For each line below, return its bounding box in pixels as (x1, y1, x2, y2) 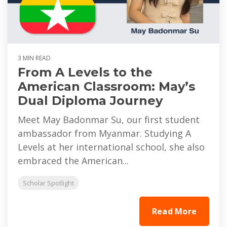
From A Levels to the (18, 65, 153, 80)
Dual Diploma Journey (18, 93, 163, 108)
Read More (152, 206, 197, 217)
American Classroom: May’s (18, 79, 195, 94)
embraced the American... (18, 155, 129, 167)
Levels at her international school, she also (18, 141, 205, 154)
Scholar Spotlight (23, 178, 74, 188)
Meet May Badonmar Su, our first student (18, 113, 200, 126)
